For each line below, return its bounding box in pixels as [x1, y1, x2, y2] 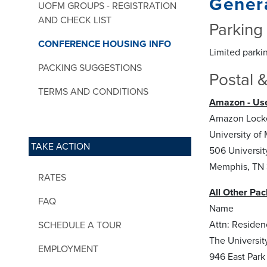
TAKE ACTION [31, 140, 90, 153]
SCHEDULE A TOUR [38, 219, 122, 231]
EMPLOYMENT [38, 243, 98, 255]
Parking [209, 19, 263, 40]
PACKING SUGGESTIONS [38, 61, 142, 74]
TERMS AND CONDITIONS [38, 85, 148, 98]
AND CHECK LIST [38, 14, 111, 26]
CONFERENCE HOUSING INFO [38, 38, 171, 50]
